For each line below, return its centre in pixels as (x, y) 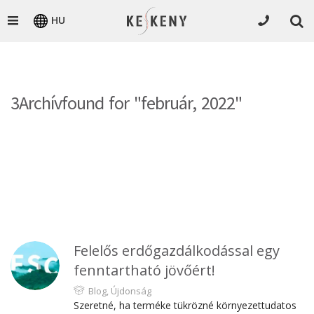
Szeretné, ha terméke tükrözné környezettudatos (185, 305)
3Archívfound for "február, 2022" (126, 103)
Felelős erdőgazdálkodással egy (177, 251)
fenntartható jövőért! (144, 270)
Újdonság (131, 291)
